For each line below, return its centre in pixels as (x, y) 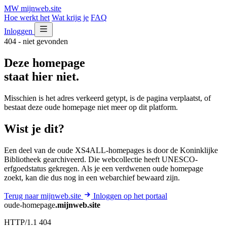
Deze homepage (45, 63)
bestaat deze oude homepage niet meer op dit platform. (91, 107)
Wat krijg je (70, 17)
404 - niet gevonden (36, 41)
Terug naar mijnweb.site (44, 196)
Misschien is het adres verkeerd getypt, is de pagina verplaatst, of (107, 98)
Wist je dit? (34, 128)
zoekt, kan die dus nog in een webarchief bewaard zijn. (92, 177)
